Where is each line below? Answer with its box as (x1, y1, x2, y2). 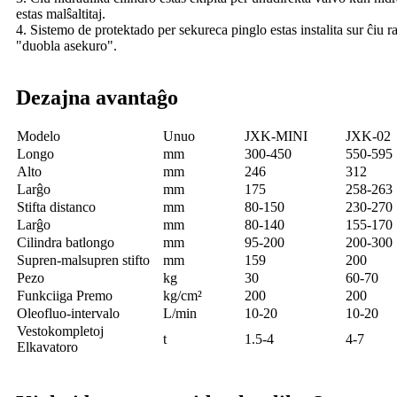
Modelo (17, 128, 60, 144)
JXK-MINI (245, 128, 307, 144)
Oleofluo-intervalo (17, 306, 120, 322)
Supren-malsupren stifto (17, 253, 150, 269)
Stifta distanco (17, 199, 96, 215)
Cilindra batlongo (17, 235, 114, 251)
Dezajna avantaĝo (16, 86, 178, 110)
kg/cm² (163, 288, 202, 304)
